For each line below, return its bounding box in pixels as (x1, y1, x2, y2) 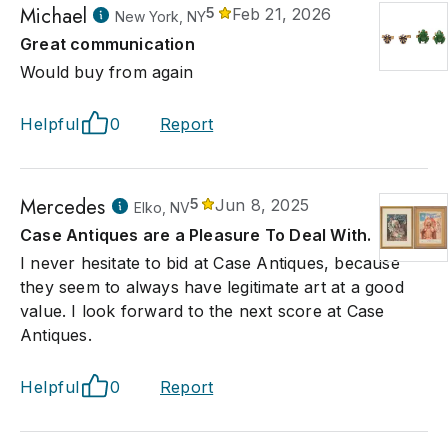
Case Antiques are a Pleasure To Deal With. (20, 225, 372, 245)
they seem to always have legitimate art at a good (20, 277, 404, 297)
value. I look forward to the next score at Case (20, 301, 385, 321)
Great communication (20, 34, 195, 54)
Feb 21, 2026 (231, 4, 332, 24)
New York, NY (115, 8, 207, 25)
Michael (20, 2, 88, 31)
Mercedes (20, 193, 106, 222)
